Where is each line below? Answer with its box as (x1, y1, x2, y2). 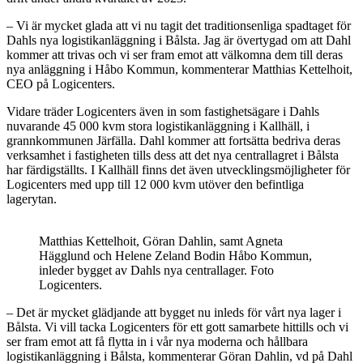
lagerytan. (6, 191, 57, 206)
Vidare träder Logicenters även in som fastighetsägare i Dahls (6, 104, 319, 118)
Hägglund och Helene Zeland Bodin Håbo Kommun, (39, 248, 312, 263)
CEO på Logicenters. (6, 76, 115, 91)
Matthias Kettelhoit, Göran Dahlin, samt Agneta (39, 233, 283, 248)
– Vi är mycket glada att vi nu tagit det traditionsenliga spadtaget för (6, 18, 351, 32)
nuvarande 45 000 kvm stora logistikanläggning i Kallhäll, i (6, 118, 310, 133)
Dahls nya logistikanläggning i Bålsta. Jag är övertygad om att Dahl (6, 32, 351, 47)
